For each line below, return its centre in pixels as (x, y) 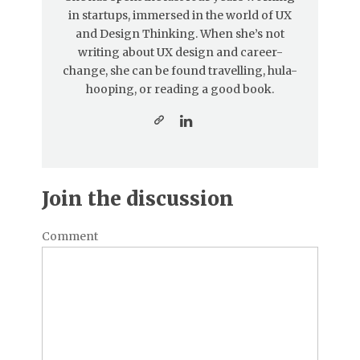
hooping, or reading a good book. (180, 89)
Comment (70, 236)
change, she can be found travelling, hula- (180, 70)
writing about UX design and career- (180, 52)
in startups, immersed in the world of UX (180, 15)
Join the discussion (138, 198)
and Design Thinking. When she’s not (180, 33)
